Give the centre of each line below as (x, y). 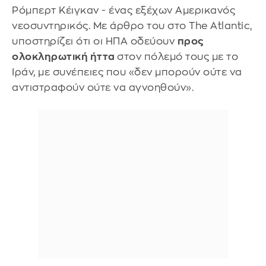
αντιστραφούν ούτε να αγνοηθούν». (103, 88)
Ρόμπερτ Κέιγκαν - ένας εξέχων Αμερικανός (123, 10)
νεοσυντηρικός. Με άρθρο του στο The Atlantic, (132, 26)
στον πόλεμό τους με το (178, 57)
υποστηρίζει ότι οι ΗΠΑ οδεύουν (95, 41)
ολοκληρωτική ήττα (64, 57)
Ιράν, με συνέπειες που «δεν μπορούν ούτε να (127, 72)
